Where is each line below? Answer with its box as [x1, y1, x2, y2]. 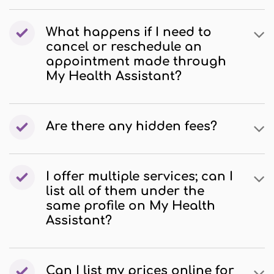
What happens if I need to [46, 25, 212, 39]
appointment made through [46, 54, 226, 68]
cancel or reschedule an [46, 40, 202, 54]
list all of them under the [46, 184, 204, 198]
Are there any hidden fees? [46, 119, 217, 133]
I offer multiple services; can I [46, 169, 233, 183]
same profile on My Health [46, 199, 215, 213]
